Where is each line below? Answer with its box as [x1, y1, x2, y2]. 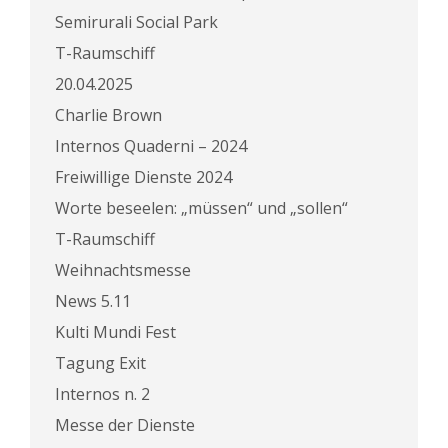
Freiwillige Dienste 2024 [55, 166, 232, 188]
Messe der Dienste [55, 414, 195, 436]
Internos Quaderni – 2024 [55, 135, 247, 157]
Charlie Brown [55, 104, 162, 126]
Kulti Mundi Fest [55, 321, 176, 343]
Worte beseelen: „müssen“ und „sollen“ [55, 197, 348, 219]
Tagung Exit [55, 352, 146, 374]
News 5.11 [55, 290, 131, 312]
